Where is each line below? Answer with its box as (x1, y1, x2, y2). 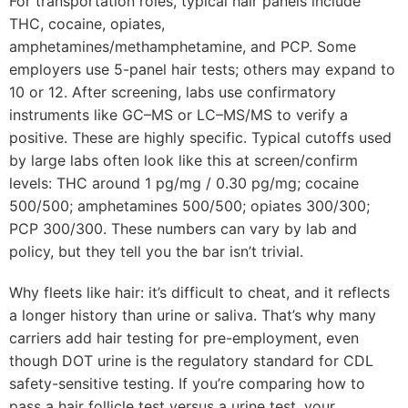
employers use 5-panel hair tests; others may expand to (9, 60, 395, 78)
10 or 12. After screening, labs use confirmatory (9, 83, 336, 101)
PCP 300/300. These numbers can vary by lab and (9, 219, 357, 238)
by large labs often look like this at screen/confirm (9, 151, 358, 169)
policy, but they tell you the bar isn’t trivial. (9, 242, 303, 260)
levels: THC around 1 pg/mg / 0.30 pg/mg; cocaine (9, 174, 359, 192)
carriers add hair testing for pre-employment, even (9, 329, 359, 347)
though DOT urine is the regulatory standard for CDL (9, 352, 373, 370)
